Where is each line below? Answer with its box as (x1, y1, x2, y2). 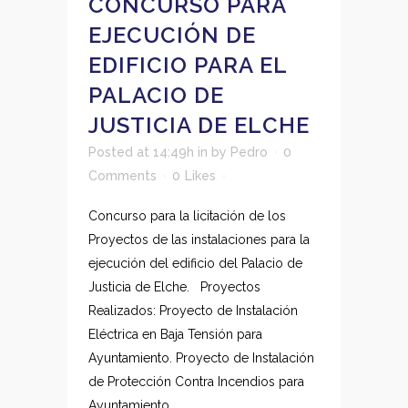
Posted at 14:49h (88, 145, 194, 159)
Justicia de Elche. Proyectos (88, 280, 260, 294)
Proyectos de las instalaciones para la (88, 232, 310, 247)
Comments (88, 168, 157, 183)
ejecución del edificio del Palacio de (88, 256, 302, 270)
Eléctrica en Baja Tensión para (88, 327, 262, 342)
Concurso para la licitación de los (88, 209, 286, 223)
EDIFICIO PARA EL (88, 52, 287, 78)
